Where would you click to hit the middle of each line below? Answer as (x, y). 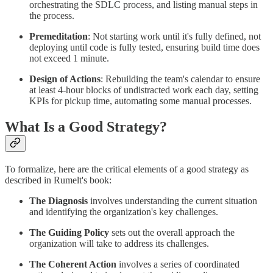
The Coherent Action (73, 264)
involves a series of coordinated (178, 264)
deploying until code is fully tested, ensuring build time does (144, 47)
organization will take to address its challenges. (119, 243)
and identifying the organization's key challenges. (124, 211)
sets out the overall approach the (172, 232)
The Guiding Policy (69, 232)
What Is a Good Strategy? (86, 126)
